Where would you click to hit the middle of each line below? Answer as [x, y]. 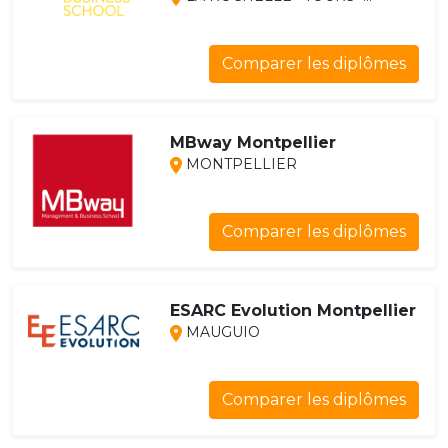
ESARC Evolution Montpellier [292, 311]
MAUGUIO [220, 332]
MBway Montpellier [252, 143]
